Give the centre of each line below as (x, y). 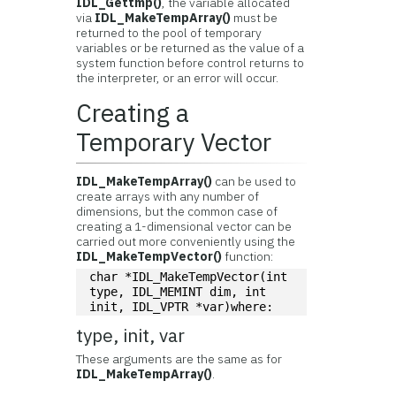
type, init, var (131, 335)
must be (255, 18)
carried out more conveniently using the (186, 241)
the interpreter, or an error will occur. (178, 78)
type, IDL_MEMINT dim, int (178, 292)
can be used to (255, 181)
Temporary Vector (174, 142)
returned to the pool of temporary (169, 33)
